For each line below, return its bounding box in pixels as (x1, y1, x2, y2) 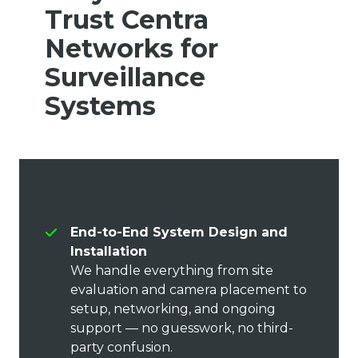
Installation (70, 244, 151, 260)
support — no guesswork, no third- (70, 320, 293, 336)
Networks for (45, 33, 218, 65)
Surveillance (45, 62, 205, 93)
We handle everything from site (70, 263, 273, 279)
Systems (45, 90, 163, 122)
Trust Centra (45, 4, 209, 36)
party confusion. (70, 340, 176, 356)
